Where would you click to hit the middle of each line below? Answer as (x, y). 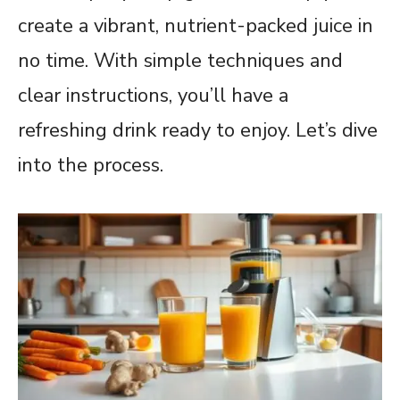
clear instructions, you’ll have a (153, 95)
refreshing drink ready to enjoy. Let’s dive (198, 130)
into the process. (91, 165)
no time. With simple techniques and (180, 60)
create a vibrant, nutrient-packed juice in (196, 25)
